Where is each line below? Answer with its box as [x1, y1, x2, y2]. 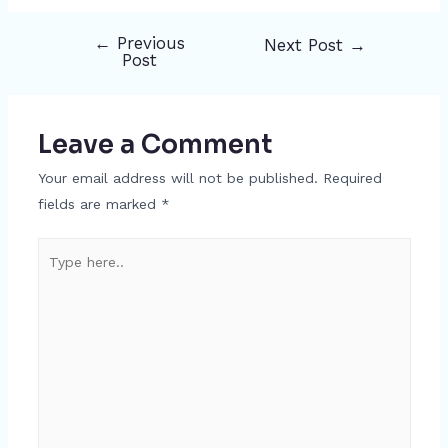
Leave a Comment [37, 127, 272, 160]
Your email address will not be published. [37, 169, 318, 186]
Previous [110, 32, 185, 53]
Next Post [264, 34, 350, 55]
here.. [36, 267, 74, 284]
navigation [53, 62, 122, 79]
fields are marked [37, 195, 161, 212]
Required [322, 169, 382, 186]
